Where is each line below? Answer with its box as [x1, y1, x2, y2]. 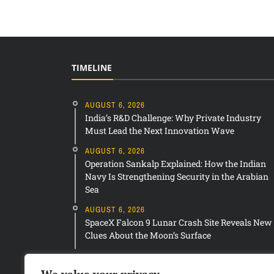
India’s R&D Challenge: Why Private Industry [85, 112, 261, 124]
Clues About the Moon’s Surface [85, 229, 211, 242]
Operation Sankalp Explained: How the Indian [85, 158, 266, 170]
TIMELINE [72, 62, 112, 74]
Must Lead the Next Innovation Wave [85, 125, 234, 137]
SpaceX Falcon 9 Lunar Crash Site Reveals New [85, 217, 272, 229]
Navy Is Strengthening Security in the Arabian [85, 171, 268, 183]
